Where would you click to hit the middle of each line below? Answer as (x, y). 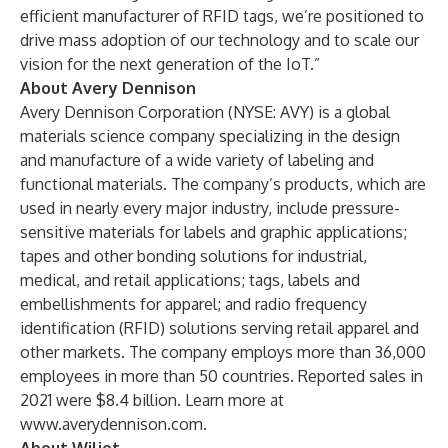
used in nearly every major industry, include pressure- (210, 208)
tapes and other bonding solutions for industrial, (193, 256)
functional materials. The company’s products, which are (223, 184)
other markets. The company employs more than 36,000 (223, 352)
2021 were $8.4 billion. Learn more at (152, 400)
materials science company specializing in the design (210, 136)
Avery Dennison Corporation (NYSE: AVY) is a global (205, 112)
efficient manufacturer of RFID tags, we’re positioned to (222, 16)
